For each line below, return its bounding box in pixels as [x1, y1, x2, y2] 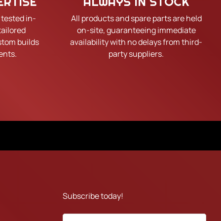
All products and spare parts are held [71, 13, 202, 24]
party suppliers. [109, 48, 164, 60]
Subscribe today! [63, 190, 123, 202]
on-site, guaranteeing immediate [76, 25, 196, 36]
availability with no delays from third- [70, 37, 203, 48]
